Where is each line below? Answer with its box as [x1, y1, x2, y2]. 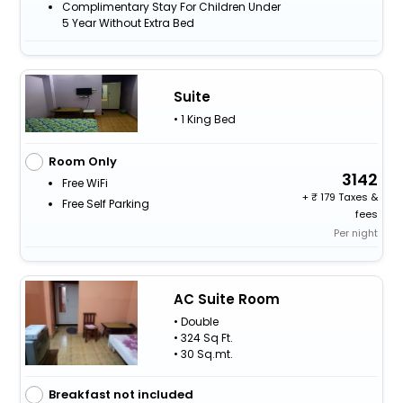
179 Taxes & [318, 190, 379, 204]
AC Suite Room [173, 290, 280, 309]
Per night [334, 226, 379, 240]
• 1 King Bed [173, 111, 236, 127]
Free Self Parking [61, 196, 149, 211]
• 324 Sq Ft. [173, 330, 233, 346]
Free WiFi [61, 175, 108, 191]
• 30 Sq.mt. [173, 346, 233, 363]
